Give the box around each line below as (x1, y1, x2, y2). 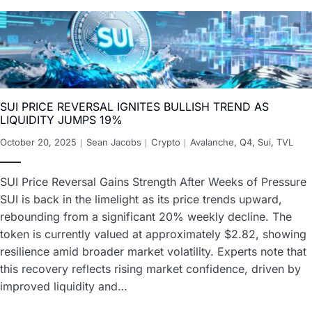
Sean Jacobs (86, 136, 141, 148)
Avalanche (190, 136, 234, 148)
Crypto (151, 136, 180, 148)
